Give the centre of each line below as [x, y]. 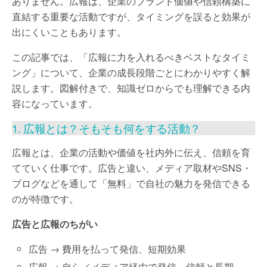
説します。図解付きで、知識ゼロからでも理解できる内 [131, 88]
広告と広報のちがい [55, 224]
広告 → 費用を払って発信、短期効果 [108, 249]
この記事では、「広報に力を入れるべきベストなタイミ [131, 57]
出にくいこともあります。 [69, 32]
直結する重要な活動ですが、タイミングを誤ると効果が [131, 16]
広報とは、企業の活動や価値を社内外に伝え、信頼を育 [131, 152]
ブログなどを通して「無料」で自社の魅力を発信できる [131, 183]
